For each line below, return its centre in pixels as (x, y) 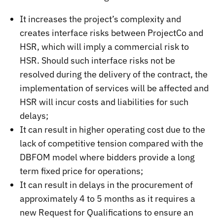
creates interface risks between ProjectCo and (112, 33)
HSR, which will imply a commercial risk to (105, 46)
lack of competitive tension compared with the (112, 143)
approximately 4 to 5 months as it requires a (108, 198)
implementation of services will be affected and (114, 88)
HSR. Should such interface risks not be (98, 60)
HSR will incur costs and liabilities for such (104, 102)
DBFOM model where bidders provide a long (108, 157)
